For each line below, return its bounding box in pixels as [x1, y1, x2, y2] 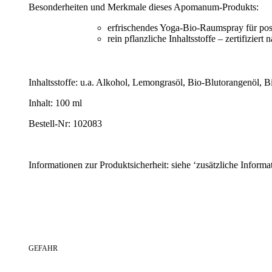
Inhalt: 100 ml [29, 98, 82, 109]
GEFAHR [29, 244, 58, 253]
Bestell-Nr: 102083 [29, 118, 102, 129]
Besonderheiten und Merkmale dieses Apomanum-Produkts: [29, 2, 259, 13]
